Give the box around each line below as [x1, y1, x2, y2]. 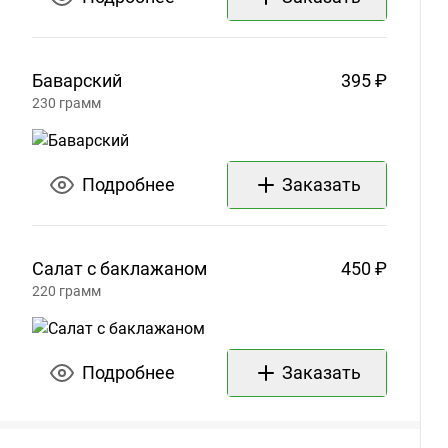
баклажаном [100, 258, 207, 280]
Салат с [32, 258, 96, 280]
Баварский [32, 70, 122, 92]
